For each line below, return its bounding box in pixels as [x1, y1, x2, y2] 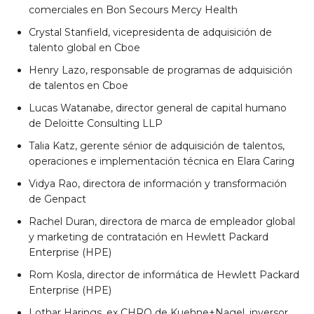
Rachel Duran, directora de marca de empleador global [29, 214, 295, 228]
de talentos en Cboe [29, 78, 128, 92]
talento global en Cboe [29, 41, 140, 54]
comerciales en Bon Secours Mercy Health [29, 3, 238, 16]
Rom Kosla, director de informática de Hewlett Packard [29, 268, 299, 281]
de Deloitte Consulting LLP [29, 116, 163, 130]
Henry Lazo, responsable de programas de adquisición [29, 63, 292, 76]
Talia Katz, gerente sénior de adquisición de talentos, [29, 139, 285, 152]
